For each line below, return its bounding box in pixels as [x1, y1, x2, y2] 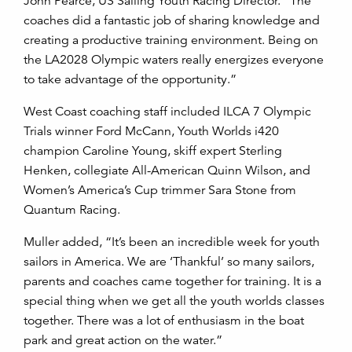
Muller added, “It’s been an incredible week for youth [24, 234, 320, 251]
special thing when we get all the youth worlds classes [24, 293, 324, 310]
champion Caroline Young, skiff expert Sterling [24, 143, 282, 159]
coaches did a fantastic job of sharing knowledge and [24, 13, 320, 29]
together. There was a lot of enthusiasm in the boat [24, 313, 304, 329]
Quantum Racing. [24, 202, 123, 218]
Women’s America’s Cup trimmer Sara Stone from [24, 182, 296, 199]
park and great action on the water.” [24, 332, 225, 349]
